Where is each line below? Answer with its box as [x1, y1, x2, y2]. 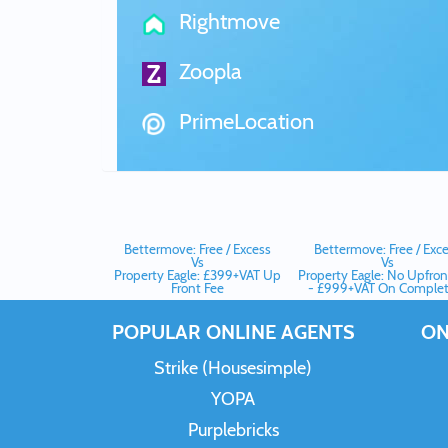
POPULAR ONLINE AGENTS [111, 320, 355, 344]
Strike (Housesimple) [154, 357, 313, 379]
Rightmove [174, 8, 280, 35]
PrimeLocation [173, 108, 314, 135]
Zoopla [174, 58, 242, 85]
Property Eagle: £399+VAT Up [113, 267, 281, 283]
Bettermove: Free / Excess [123, 241, 271, 257]
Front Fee [170, 280, 224, 296]
